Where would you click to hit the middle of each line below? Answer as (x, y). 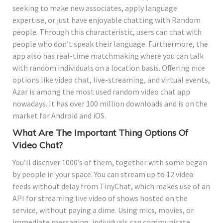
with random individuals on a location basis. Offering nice (109, 67)
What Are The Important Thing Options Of (100, 132)
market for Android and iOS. (59, 115)
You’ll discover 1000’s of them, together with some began (110, 162)
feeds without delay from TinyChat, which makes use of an (111, 186)
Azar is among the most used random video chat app (101, 91)
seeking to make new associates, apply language (95, 8)
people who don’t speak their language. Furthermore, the (110, 44)
